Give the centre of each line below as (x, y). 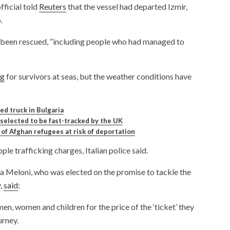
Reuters (53, 6)
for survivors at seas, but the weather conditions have (98, 76)
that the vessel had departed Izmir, (127, 6)
